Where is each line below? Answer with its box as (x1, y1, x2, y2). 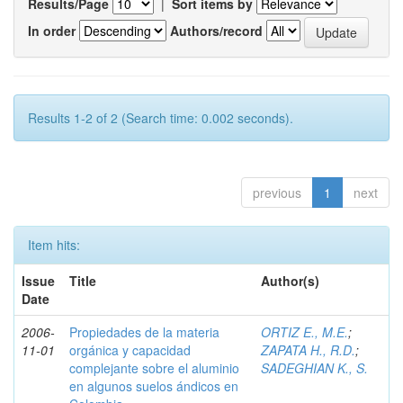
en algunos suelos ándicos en (69, 377, 238, 395)
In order (28, 21, 76, 40)
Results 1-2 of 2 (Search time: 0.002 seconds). (28, 109, 293, 127)
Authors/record (170, 21, 263, 40)
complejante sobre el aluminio (69, 359, 239, 377)
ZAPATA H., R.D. (261, 341, 355, 359)
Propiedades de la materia (69, 323, 219, 341)
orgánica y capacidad (69, 341, 191, 359)
